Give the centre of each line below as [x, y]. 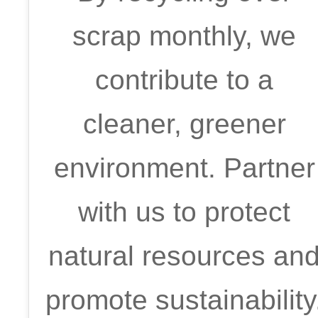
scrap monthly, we [185, 36]
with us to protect [185, 212]
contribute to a [185, 80]
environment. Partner [185, 168]
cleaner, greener [185, 124]
